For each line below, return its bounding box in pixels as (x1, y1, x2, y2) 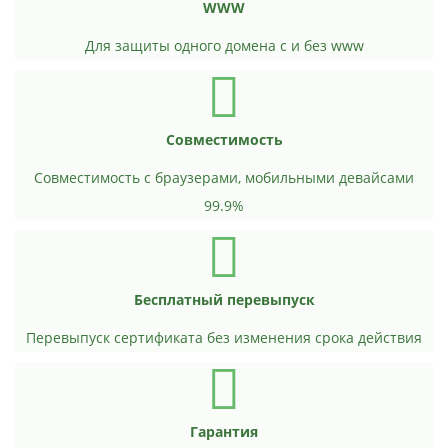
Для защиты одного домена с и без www (84, 36, 364, 55)
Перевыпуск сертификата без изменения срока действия (26, 328, 422, 347)
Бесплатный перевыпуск (133, 290, 315, 309)
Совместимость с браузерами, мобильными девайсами (34, 168, 414, 187)
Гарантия (190, 422, 258, 441)
